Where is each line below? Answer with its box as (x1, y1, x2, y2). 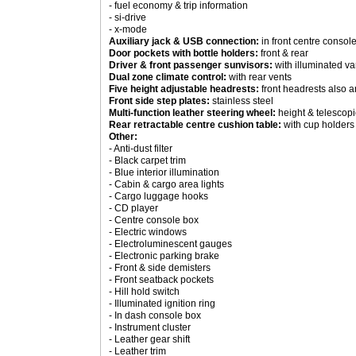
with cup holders (281, 119, 354, 130)
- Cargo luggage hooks (109, 191, 208, 202)
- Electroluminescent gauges (109, 238, 232, 250)
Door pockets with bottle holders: (109, 48, 258, 59)
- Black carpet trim (109, 155, 186, 166)
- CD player (109, 203, 158, 214)
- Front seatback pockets (109, 274, 214, 285)
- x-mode (109, 24, 147, 35)
